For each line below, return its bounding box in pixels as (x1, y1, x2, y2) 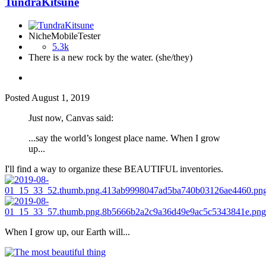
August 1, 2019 (31, 92, 90, 103)
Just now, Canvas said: (28, 112, 113, 123)
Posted (5, 92, 31, 103)
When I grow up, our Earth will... (5, 226, 130, 237)
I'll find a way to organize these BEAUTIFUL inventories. (5, 163, 223, 174)
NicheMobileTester (28, 30, 100, 41)
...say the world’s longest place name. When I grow (28, 132, 220, 143)
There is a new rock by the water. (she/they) (28, 52, 192, 62)
